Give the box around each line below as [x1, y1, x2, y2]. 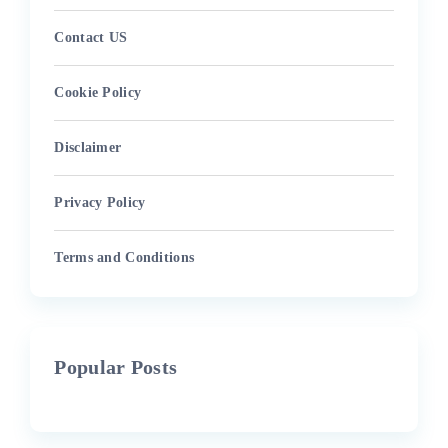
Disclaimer [54, 139, 122, 155]
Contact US [54, 29, 128, 45]
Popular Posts [54, 355, 178, 378]
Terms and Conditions [54, 249, 195, 265]
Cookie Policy [54, 84, 142, 100]
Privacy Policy [54, 194, 146, 210]
